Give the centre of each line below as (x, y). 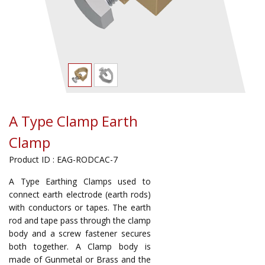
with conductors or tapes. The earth (80, 207)
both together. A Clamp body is (80, 246)
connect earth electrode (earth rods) (80, 194)
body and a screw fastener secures (80, 233)
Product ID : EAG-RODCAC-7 (63, 159)
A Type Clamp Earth (73, 121)
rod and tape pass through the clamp (80, 220)
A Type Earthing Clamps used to (80, 181)
